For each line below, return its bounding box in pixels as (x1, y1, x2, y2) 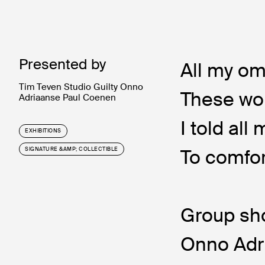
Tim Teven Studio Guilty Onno (19, 80, 143, 93)
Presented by (19, 54, 106, 73)
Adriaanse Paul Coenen (19, 91, 116, 104)
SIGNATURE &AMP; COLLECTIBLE (25, 145, 118, 153)
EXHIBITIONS (25, 127, 62, 135)
